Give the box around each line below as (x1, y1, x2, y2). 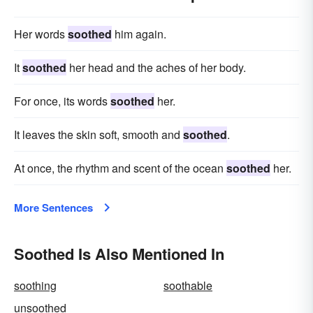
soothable (163, 277, 212, 293)
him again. (112, 26, 166, 42)
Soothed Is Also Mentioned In (14, 242, 224, 265)
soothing (14, 277, 57, 293)
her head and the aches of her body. (66, 59, 246, 75)
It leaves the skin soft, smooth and (14, 126, 183, 143)
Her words (14, 26, 68, 42)
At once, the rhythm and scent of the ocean (14, 160, 226, 176)
